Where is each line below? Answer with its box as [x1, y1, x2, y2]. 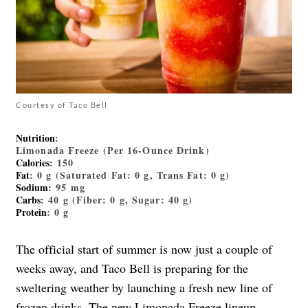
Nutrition [16, 130, 55, 145]
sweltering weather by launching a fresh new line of [16, 278, 272, 296]
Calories [16, 155, 49, 170]
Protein [16, 204, 47, 219]
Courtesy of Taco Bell [16, 100, 108, 109]
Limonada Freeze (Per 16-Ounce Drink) [16, 142, 210, 157]
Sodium [16, 179, 48, 195]
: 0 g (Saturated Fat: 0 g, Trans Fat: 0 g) [30, 167, 230, 182]
